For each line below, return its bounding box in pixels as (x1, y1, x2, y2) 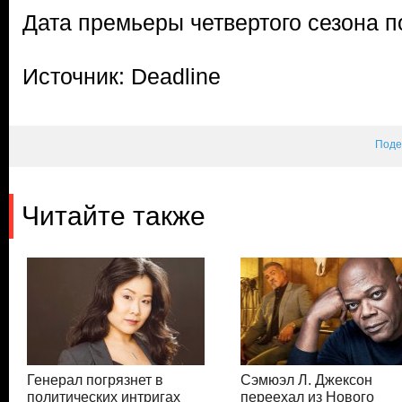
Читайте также (22, 201, 205, 231)
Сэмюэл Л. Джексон (240, 372, 373, 388)
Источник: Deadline (22, 64, 221, 89)
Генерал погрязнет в (27, 372, 163, 388)
